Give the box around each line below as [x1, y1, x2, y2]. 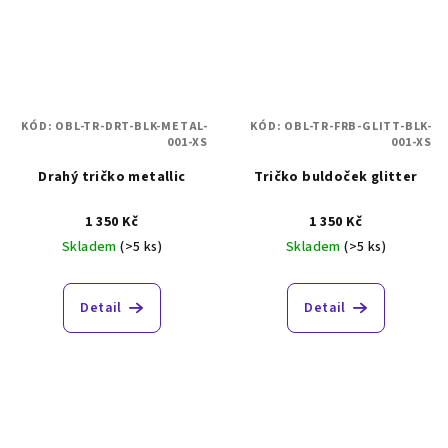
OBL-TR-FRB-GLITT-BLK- [284, 117, 432, 135]
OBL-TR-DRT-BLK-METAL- [55, 117, 208, 135]
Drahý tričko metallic [38, 166, 186, 187]
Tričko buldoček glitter [254, 166, 418, 187]
